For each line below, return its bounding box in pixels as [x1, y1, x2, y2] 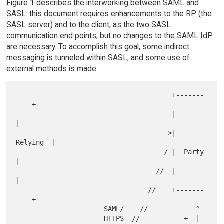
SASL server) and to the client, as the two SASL [6, 19, 171, 29]
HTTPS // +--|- [16, 214, 104, 223]
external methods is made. [6, 63, 98, 73]
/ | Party [16, 148, 164, 156]
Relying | [16, 138, 56, 147]
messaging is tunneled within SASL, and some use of [6, 52, 190, 62]
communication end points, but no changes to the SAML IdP [6, 30, 213, 40]
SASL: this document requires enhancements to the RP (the [6, 8, 212, 18]
